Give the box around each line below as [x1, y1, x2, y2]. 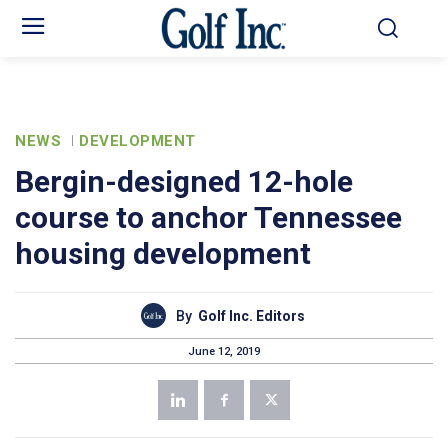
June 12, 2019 [188, 344, 260, 358]
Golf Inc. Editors [197, 307, 305, 324]
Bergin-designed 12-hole [15, 164, 353, 200]
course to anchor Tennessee [15, 200, 402, 236]
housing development [15, 236, 311, 272]
